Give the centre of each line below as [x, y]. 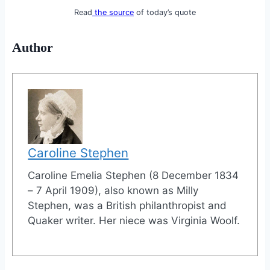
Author [32, 48]
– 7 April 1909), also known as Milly [113, 190]
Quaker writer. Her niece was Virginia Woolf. [134, 220]
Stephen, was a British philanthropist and [127, 205]
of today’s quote [165, 13]
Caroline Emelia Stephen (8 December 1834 [133, 175]
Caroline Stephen [78, 152]
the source [113, 13]
